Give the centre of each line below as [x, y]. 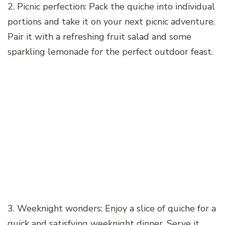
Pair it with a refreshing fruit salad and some [99, 36]
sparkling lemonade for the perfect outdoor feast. [110, 51]
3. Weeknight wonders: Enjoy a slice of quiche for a [112, 208]
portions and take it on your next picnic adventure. [111, 21]
